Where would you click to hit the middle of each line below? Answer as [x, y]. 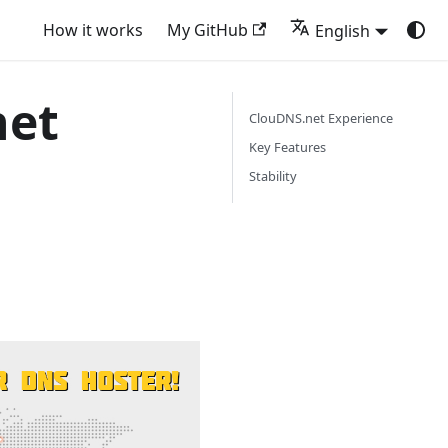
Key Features [287, 147]
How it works [93, 30]
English [343, 30]
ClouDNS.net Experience [320, 118]
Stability [272, 176]
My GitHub [208, 30]
